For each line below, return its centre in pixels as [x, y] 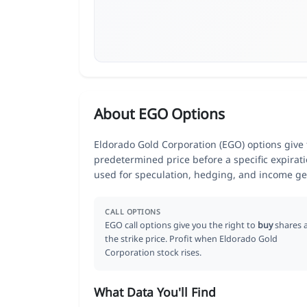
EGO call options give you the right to [181, 225]
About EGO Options [159, 113]
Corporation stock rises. [153, 252]
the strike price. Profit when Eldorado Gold [191, 238]
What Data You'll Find [155, 292]
